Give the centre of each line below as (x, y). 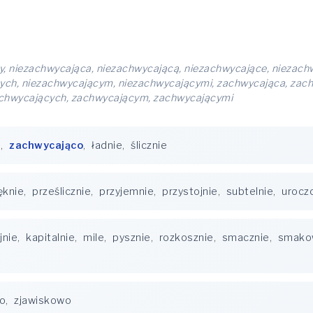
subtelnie (249, 191)
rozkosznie (186, 238)
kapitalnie (50, 238)
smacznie (246, 238)
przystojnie (190, 191)
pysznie (132, 238)
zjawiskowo (43, 300)
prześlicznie (61, 191)
